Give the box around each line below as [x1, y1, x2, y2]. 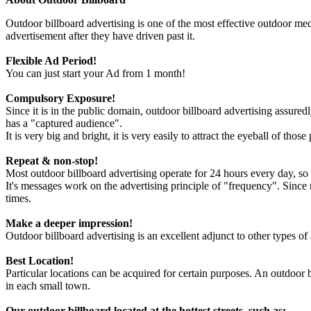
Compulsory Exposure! [6, 92, 115, 104]
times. [6, 192, 31, 204]
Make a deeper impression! [6, 217, 133, 229]
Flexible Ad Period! [6, 55, 96, 67]
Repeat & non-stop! [6, 155, 98, 167]
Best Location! [6, 255, 74, 267]
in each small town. [6, 280, 90, 292]
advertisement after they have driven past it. [6, 30, 195, 42]
